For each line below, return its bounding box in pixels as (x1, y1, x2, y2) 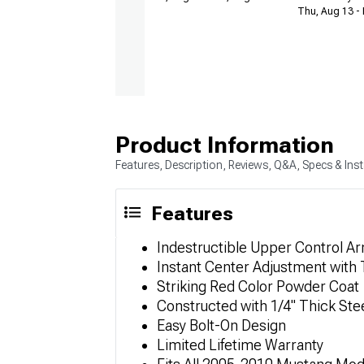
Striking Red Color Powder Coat (157, 277, 359, 295)
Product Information (115, 131, 334, 158)
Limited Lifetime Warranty (157, 336, 323, 353)
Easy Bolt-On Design (157, 316, 286, 334)
